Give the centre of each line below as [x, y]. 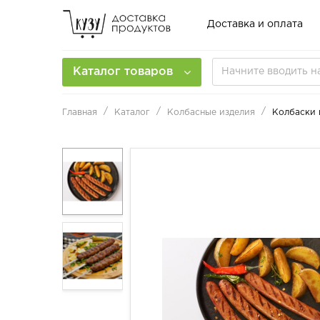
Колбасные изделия [211, 112]
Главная [80, 112]
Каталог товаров [123, 71]
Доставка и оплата [255, 25]
